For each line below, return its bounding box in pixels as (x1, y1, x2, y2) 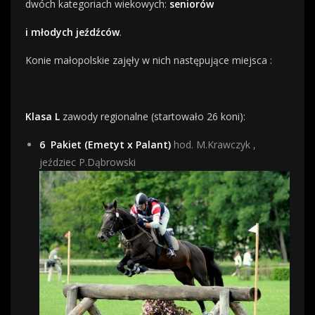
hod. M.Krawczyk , (171, 138, 256, 151)
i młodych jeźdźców (25, 25, 120, 39)
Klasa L (25, 110, 60, 123)
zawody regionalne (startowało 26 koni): (60, 110, 245, 123)
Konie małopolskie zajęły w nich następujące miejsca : (25, 53, 272, 67)
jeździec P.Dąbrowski (39, 155, 136, 169)
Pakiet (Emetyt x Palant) (51, 138, 171, 151)
